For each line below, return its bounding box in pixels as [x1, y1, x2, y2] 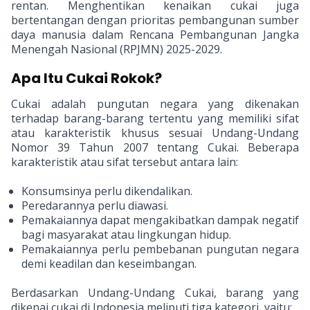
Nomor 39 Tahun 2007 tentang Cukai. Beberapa [11, 140, 299, 155]
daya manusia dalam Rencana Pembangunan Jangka [11, 27, 299, 42]
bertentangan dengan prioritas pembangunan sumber [11, 12, 299, 28]
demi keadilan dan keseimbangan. [21, 256, 197, 271]
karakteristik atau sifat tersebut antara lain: [11, 154, 238, 170]
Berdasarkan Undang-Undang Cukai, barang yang [11, 285, 299, 300]
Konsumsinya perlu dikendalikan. [21, 183, 192, 199]
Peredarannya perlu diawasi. [21, 198, 168, 213]
